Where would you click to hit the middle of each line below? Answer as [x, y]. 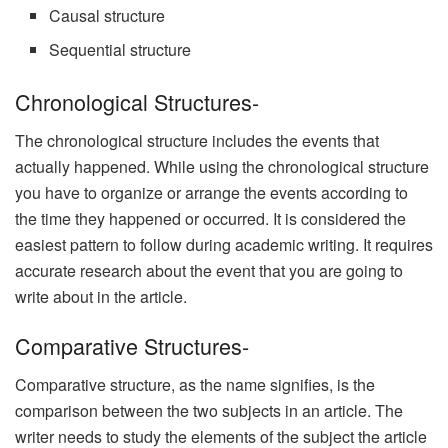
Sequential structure [122, 49]
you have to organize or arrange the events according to [211, 192]
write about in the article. [103, 296]
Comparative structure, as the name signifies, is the [195, 385]
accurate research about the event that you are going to [209, 270]
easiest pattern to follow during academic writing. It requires [224, 244]
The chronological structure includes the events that [197, 140]
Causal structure [107, 15]
